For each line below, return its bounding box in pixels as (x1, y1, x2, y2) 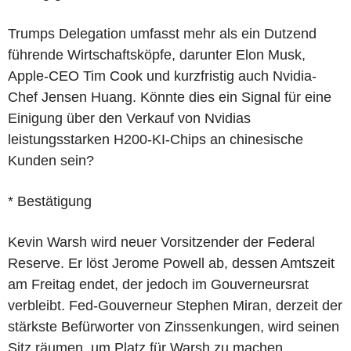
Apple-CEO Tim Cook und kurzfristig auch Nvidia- (8, 67, 317, 84)
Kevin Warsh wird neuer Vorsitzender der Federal (8, 233, 315, 250)
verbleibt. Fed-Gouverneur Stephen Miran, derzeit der (8, 297, 342, 313)
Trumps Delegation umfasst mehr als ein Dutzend (8, 25, 317, 42)
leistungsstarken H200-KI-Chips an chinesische (8, 131, 303, 147)
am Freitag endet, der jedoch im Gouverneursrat (8, 276, 309, 292)
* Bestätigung (8, 193, 92, 209)
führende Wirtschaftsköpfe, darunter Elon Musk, (8, 46, 306, 63)
